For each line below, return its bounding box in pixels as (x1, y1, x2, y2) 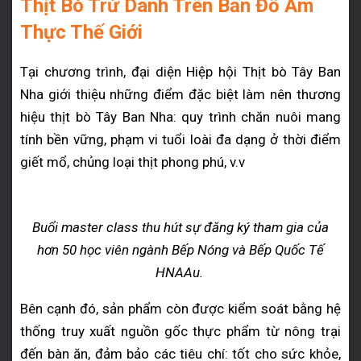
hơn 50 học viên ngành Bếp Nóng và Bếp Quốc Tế (37, 241, 324, 258)
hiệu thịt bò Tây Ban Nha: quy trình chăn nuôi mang (20, 109, 341, 125)
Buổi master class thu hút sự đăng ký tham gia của (32, 218, 329, 235)
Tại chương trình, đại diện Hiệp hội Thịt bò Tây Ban (20, 64, 341, 80)
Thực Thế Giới (20, 21, 143, 44)
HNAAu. (155, 263, 206, 280)
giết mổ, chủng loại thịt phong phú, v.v (20, 154, 245, 170)
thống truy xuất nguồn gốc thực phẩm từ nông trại (20, 322, 341, 339)
